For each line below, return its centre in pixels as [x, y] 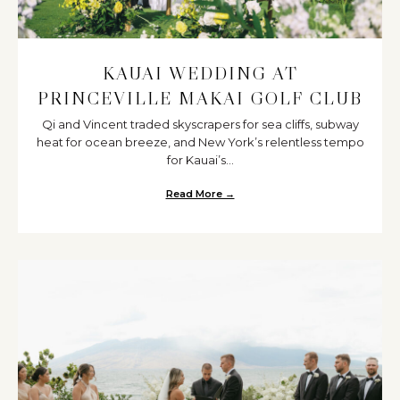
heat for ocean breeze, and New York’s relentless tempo [200, 142]
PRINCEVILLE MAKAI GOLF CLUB [200, 99]
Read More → [200, 194]
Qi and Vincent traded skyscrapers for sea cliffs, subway [200, 125]
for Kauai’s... [200, 160]
